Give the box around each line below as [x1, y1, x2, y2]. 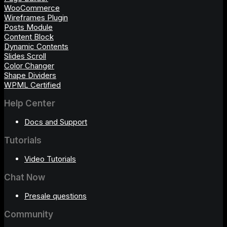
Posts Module [4, 22, 53, 32]
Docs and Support [24, 117, 87, 127]
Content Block [4, 31, 54, 42]
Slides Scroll [4, 51, 46, 61]
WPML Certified [4, 80, 61, 90]
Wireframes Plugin [4, 12, 68, 22]
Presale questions [24, 191, 87, 201]
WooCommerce [4, 3, 60, 13]
